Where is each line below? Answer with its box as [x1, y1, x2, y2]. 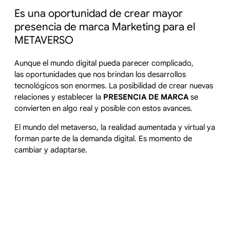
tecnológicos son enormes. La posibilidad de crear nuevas [14, 81, 213, 90]
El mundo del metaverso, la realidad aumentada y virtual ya [14, 122, 215, 132]
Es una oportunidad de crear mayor [14, 7, 183, 21]
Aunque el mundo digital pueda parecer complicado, [14, 58, 194, 68]
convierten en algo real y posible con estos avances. [14, 103, 193, 113]
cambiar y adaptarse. [14, 145, 87, 155]
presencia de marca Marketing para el [14, 20, 195, 34]
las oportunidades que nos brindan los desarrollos [14, 69, 186, 79]
